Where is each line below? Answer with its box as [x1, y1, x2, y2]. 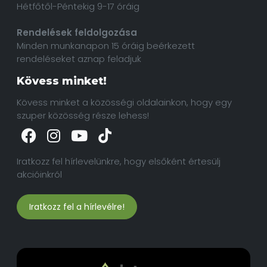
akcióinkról [17, 168, 62, 181]
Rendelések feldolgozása [17, 26, 137, 39]
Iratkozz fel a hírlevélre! [29, 201, 125, 213]
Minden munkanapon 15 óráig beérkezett [17, 39, 195, 52]
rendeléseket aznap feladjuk [17, 52, 141, 66]
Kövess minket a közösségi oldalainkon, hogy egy [17, 96, 232, 109]
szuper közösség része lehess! [17, 109, 149, 122]
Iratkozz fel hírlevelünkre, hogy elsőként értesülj [17, 155, 221, 168]
